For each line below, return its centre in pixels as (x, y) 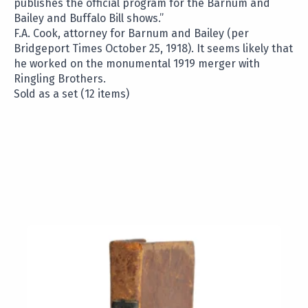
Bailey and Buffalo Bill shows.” (89, 19)
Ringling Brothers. (60, 79)
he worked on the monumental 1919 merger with (137, 64)
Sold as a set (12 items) (71, 94)
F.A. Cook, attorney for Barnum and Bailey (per (131, 34)
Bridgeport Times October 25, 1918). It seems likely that (153, 49)
